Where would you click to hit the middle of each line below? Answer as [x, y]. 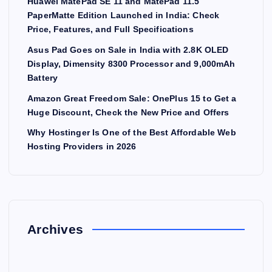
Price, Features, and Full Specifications [110, 29]
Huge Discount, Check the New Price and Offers [128, 112]
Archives [56, 229]
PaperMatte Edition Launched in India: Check [124, 15]
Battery [43, 78]
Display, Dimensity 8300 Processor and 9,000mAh [131, 64]
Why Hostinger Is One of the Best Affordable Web [132, 133]
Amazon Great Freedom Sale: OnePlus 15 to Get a [132, 98]
